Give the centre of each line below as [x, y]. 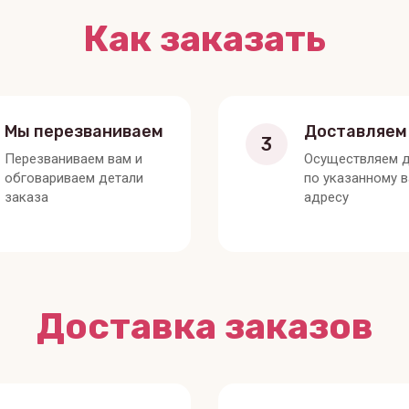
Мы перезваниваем [84, 131]
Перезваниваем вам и [73, 158]
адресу [326, 197]
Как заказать [204, 38]
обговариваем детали [73, 178]
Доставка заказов [204, 326]
